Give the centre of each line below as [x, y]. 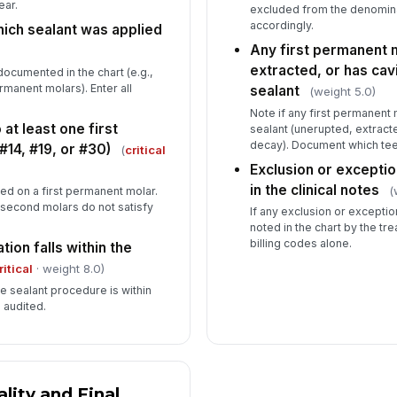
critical [145, 149]
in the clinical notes [315, 190]
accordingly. [282, 26]
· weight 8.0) [68, 269]
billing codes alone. [301, 244]
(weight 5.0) [343, 92]
